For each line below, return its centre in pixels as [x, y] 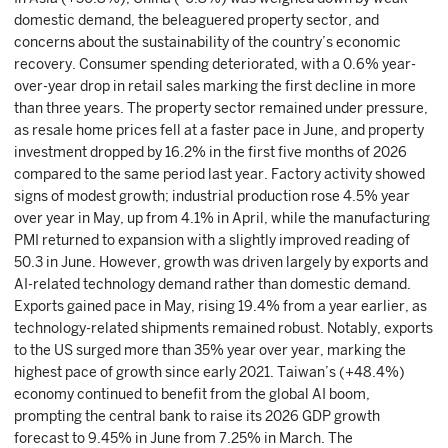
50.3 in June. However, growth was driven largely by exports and [221, 262]
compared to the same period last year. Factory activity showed [219, 174]
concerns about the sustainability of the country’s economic [207, 42]
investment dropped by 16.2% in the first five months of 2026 [210, 152]
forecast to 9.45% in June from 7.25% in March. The [183, 438]
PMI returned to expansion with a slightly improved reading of [212, 240]
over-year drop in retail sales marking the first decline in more [215, 86]
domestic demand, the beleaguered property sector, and [196, 20]
